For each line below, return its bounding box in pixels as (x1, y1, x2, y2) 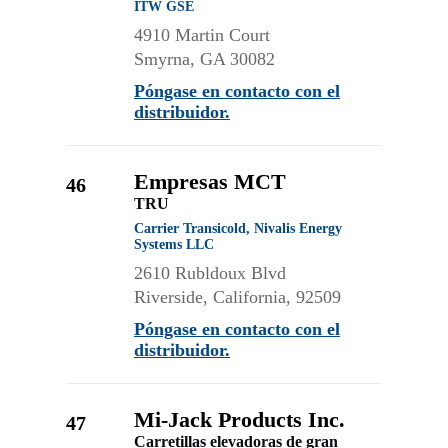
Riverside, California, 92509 (134, 287, 341, 307)
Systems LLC (134, 237, 214, 252)
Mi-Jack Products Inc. (134, 407, 345, 432)
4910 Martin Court (134, 25, 270, 45)
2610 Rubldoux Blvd (134, 263, 286, 283)
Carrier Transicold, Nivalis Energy (134, 221, 342, 236)
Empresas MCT (134, 169, 286, 194)
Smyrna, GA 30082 (134, 49, 275, 69)
